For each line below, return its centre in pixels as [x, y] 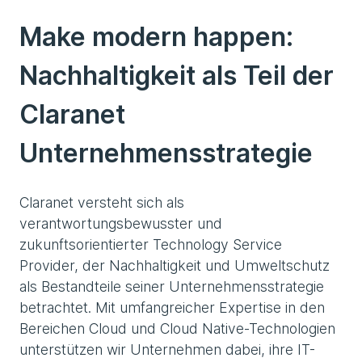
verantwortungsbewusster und [121, 223]
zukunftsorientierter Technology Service [151, 244]
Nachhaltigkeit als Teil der [177, 75]
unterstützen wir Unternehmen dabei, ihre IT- [167, 349]
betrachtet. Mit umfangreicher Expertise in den [172, 307]
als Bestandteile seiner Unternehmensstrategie [172, 286]
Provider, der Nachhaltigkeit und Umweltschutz [175, 265]
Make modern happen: [156, 36]
